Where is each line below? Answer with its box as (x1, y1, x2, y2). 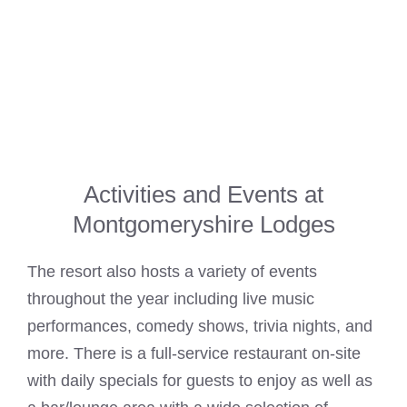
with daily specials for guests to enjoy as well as (27, 372, 372, 391)
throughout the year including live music (27, 290, 314, 309)
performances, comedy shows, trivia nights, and (27, 317, 372, 336)
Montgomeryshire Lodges (72, 211, 335, 239)
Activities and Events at (84, 181, 323, 209)
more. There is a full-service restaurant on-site (27, 344, 361, 363)
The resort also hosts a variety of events (27, 263, 317, 282)
